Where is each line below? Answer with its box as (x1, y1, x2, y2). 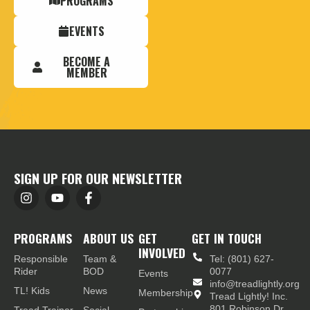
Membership (138, 286, 193, 298)
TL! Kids (14, 284, 50, 296)
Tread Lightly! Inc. (210, 290, 289, 302)
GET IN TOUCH (192, 228, 262, 247)
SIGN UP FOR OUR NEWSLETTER (14, 167, 182, 188)
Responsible (14, 253, 68, 264)
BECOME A (63, 53, 111, 70)
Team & (83, 253, 117, 264)
